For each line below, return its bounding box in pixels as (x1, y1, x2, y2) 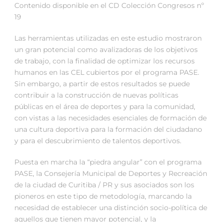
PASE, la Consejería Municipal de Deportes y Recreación (14, 169, 207, 178)
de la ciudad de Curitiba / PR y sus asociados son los (14, 180, 194, 190)
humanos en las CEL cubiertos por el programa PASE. (14, 68, 199, 77)
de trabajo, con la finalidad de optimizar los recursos (14, 56, 195, 66)
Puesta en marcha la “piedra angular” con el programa (14, 158, 202, 167)
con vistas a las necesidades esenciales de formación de (14, 113, 207, 123)
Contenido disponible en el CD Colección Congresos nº (14, 1, 204, 10)
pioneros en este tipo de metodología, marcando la (14, 192, 192, 201)
